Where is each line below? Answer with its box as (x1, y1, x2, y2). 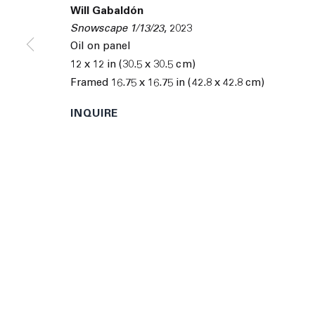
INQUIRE (70, 108, 119, 120)
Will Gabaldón (70, 6, 144, 18)
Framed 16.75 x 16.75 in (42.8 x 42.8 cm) (70, 77, 264, 89)
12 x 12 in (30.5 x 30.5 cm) (70, 59, 195, 70)
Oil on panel (70, 41, 131, 52)
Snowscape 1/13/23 (70, 23, 165, 34)
